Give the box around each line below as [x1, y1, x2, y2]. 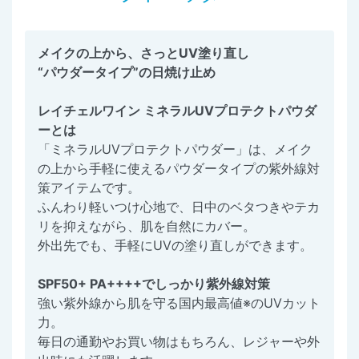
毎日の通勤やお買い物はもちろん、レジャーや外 [38, 333, 320, 350]
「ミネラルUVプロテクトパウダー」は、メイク [38, 141, 313, 158]
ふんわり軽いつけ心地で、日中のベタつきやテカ [38, 199, 320, 216]
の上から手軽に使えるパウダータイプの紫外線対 [38, 160, 320, 177]
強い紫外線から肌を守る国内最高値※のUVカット [38, 295, 321, 312]
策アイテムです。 [38, 179, 140, 196]
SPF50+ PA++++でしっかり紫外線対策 [38, 276, 270, 292]
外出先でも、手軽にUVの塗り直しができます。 [38, 237, 313, 254]
